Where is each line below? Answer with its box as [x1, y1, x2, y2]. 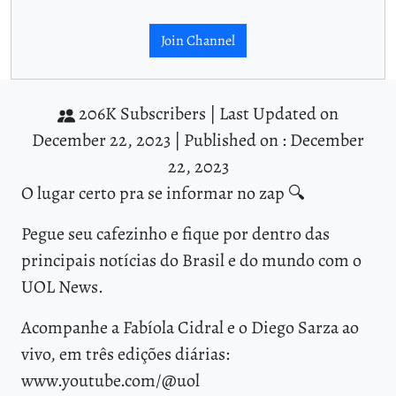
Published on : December [184, 128, 364, 153]
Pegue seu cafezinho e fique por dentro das [21, 222, 330, 247]
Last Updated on [219, 102, 339, 126]
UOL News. [21, 275, 103, 300]
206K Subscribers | [75, 102, 219, 126]
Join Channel [161, 31, 235, 51]
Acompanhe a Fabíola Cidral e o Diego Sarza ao [21, 316, 359, 340]
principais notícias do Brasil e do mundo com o [21, 248, 362, 273]
